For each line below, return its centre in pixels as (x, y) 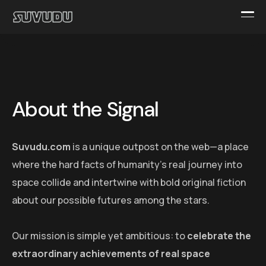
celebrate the (219, 235)
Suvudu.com (41, 146)
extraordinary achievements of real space (111, 253)
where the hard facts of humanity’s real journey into (127, 164)
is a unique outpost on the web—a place (160, 146)
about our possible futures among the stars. (111, 200)
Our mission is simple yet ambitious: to (99, 235)
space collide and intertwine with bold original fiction (129, 182)
